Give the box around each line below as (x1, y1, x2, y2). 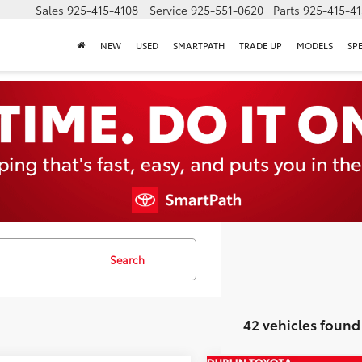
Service (149, 2, 187, 19)
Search (110, 252, 145, 267)
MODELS (297, 39, 333, 53)
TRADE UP (239, 39, 282, 53)
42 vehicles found (243, 314, 360, 334)
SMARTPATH (173, 39, 225, 53)
